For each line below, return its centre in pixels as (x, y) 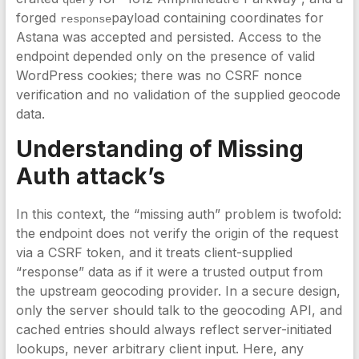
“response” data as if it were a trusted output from (169, 272)
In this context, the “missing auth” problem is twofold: (178, 214)
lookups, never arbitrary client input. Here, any (159, 349)
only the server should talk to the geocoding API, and (179, 310)
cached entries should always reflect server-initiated (173, 329)
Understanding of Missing (159, 149)
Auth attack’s (90, 176)
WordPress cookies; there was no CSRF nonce (159, 75)
